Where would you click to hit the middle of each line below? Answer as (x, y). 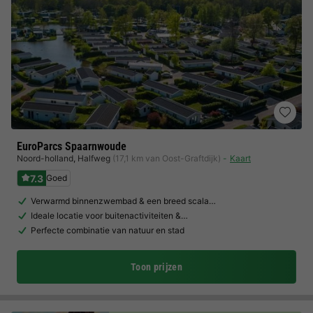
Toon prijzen (156, 267)
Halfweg (94, 158)
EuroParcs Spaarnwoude (72, 146)
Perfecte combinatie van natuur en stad (108, 230)
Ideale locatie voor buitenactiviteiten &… (109, 216)
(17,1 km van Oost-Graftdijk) (167, 158)
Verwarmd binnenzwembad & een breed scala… (123, 201)
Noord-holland (45, 158)
